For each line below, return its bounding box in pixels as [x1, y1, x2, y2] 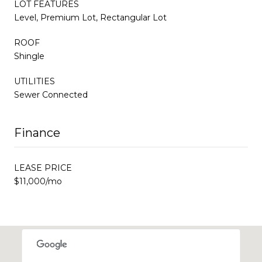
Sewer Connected [14, 89, 88, 100]
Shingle [14, 50, 44, 61]
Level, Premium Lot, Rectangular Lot [14, 12, 167, 23]
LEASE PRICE [14, 162, 72, 173]
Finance [14, 125, 60, 140]
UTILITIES [14, 75, 55, 87]
